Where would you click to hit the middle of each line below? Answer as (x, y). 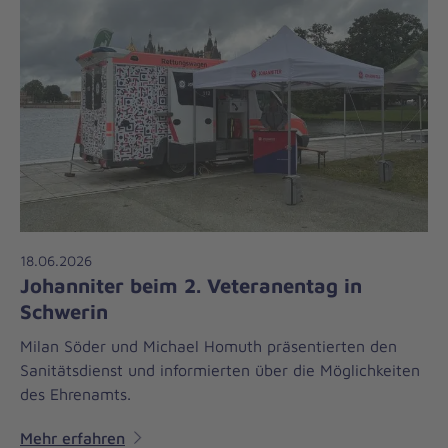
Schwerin (64, 310)
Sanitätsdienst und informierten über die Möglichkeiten (220, 369)
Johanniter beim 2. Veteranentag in (191, 284)
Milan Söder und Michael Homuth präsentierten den (208, 345)
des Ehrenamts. (75, 393)
